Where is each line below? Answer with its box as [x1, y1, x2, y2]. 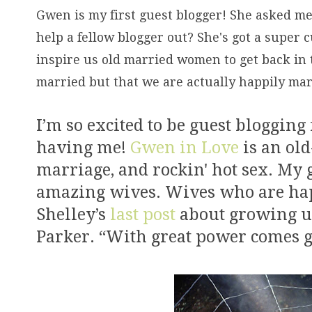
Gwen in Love [130, 138, 239, 157]
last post [110, 205, 175, 224]
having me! [36, 138, 130, 157]
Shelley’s [36, 205, 110, 224]
